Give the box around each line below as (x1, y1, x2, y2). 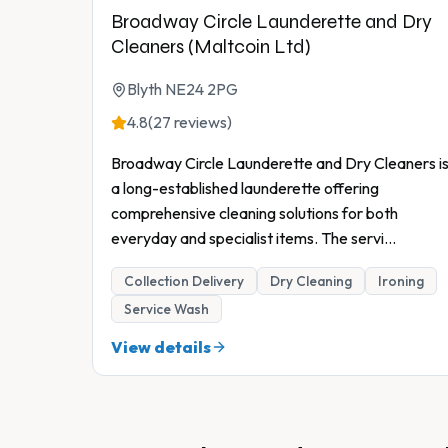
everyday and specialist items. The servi (111, 228, 384, 249)
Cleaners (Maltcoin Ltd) (111, 35, 311, 59)
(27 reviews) (148, 112, 232, 133)
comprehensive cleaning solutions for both (111, 203, 398, 224)
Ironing (378, 272, 424, 291)
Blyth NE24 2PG (127, 79, 238, 100)
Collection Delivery (124, 272, 244, 291)
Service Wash (124, 300, 209, 319)
